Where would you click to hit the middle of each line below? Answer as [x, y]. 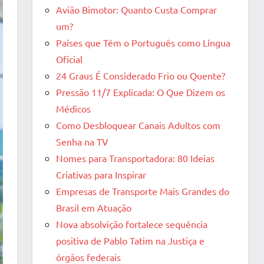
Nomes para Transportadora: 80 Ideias [135, 158]
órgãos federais [88, 257]
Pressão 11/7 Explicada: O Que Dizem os [141, 92]
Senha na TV [82, 141]
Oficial [69, 59]
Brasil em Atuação [94, 207]
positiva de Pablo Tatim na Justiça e [130, 240]
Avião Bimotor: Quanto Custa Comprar [136, 9]
